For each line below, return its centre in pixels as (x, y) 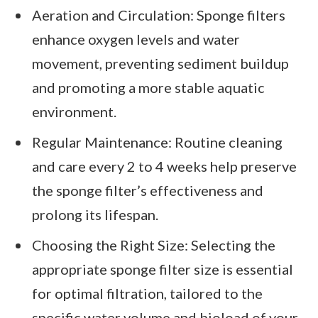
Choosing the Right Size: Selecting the (154, 245)
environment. (74, 112)
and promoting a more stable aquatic (148, 88)
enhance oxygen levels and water (136, 39)
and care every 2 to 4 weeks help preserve (164, 166)
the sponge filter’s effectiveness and (148, 190)
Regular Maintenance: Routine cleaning (157, 142)
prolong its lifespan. (95, 214)
